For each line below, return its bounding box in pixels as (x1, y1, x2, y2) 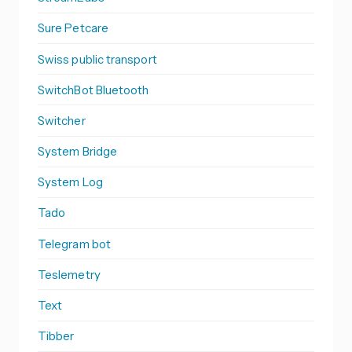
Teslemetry (38, 266, 101, 282)
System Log (38, 174, 103, 190)
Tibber (38, 328, 75, 344)
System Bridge (38, 144, 117, 159)
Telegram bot (38, 236, 111, 251)
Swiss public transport (38, 51, 157, 67)
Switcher (38, 112, 86, 128)
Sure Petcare (38, 20, 108, 36)
